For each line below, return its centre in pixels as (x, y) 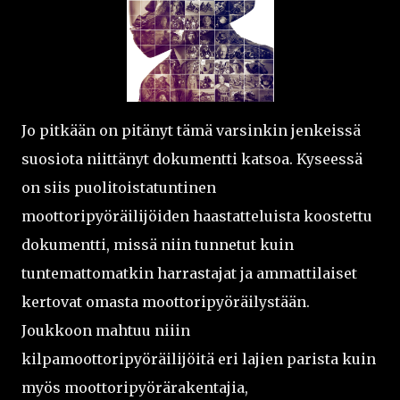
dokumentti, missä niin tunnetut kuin (158, 245)
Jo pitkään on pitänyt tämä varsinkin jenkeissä (191, 131)
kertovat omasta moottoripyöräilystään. (166, 302)
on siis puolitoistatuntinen (119, 188)
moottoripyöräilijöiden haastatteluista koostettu (197, 217)
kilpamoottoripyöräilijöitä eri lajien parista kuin (199, 359)
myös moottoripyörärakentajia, (135, 388)
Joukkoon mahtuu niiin (106, 331)
